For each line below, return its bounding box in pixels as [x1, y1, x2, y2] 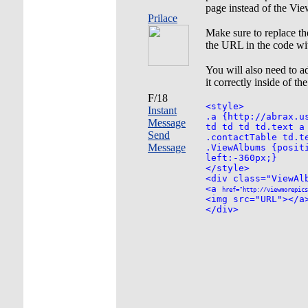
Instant [148, 104, 177, 116]
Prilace [148, 12, 177, 24]
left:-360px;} [206, 153, 277, 163]
